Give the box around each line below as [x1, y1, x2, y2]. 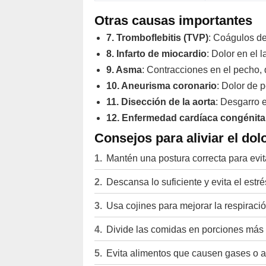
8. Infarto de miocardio [106, 49, 207, 59]
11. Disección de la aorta [106, 97, 216, 107]
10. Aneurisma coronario [106, 81, 217, 91]
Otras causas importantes [94, 13, 252, 28]
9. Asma [106, 65, 142, 75]
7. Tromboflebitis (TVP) [106, 33, 208, 43]
